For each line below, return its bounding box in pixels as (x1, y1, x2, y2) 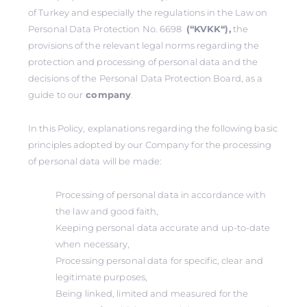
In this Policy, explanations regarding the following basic (28, 123, 278, 134)
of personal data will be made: (28, 156, 162, 167)
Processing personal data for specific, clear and (56, 255, 263, 266)
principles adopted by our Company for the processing (28, 139, 272, 150)
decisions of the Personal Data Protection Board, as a (28, 73, 263, 84)
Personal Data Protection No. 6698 (28, 23, 186, 34)
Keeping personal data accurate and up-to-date (56, 222, 271, 233)
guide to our (28, 89, 84, 100)
